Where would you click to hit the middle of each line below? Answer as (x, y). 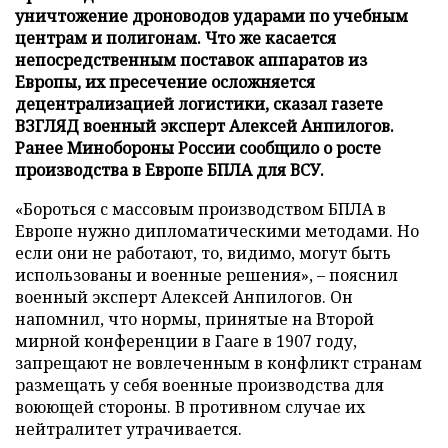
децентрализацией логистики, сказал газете (199, 103)
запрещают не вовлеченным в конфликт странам (218, 362)
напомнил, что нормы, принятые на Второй (194, 318)
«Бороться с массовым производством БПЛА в (200, 208)
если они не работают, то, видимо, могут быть (203, 252)
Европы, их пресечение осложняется (165, 81)
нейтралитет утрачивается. (128, 428)
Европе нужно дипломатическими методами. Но (217, 230)
